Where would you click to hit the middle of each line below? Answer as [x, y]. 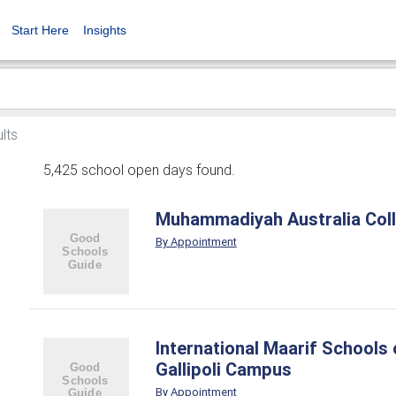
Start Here [40, 30]
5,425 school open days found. [139, 170]
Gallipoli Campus [223, 369]
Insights [105, 30]
